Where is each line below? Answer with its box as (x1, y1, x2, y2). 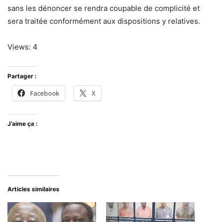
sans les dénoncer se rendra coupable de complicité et (7, 3, 200, 13)
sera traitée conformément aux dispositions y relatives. (7, 16, 200, 26)
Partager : (7, 72, 37, 80)
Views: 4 (7, 42, 38, 52)
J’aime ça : (7, 119, 38, 127)
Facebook (30, 88, 59, 98)
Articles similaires (7, 185, 59, 193)
